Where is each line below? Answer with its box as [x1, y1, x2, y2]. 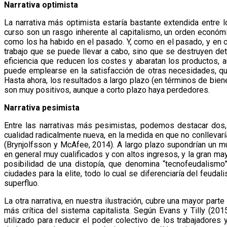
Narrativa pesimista [4, 102, 80, 112]
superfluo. [4, 178, 39, 188]
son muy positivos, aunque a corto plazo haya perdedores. [4, 85, 210, 95]
